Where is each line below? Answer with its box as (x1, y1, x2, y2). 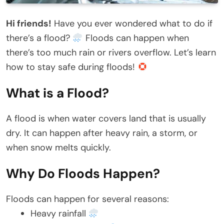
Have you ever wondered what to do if (51, 17, 212, 30)
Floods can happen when (82, 32, 189, 44)
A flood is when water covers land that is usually (6, 112, 206, 125)
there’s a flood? (6, 32, 72, 44)
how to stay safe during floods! (6, 61, 137, 73)
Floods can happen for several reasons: (6, 193, 169, 205)
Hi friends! (6, 17, 51, 30)
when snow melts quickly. (6, 141, 111, 154)
